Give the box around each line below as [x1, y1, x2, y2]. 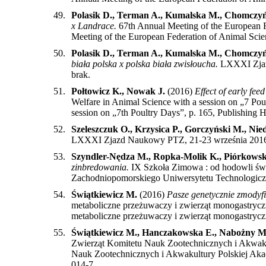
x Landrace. [71, 20, 116, 31]
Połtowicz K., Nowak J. [71, 85, 165, 96]
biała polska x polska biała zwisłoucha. [71, 58, 218, 69]
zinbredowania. [71, 161, 129, 172]
